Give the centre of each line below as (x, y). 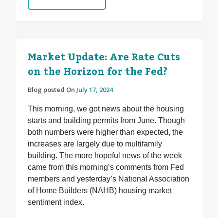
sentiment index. (56, 202)
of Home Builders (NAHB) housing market (100, 191)
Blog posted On (52, 90)
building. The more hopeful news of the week (105, 156)
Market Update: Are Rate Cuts (104, 58)
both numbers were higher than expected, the (105, 132)
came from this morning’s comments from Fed (106, 167)
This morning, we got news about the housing (106, 109)
